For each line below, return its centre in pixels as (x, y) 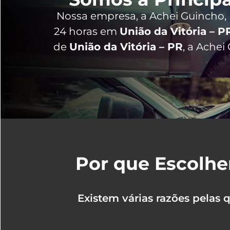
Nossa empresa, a (103, 16)
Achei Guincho (187, 16)
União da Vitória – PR (126, 47)
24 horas (77, 32)
